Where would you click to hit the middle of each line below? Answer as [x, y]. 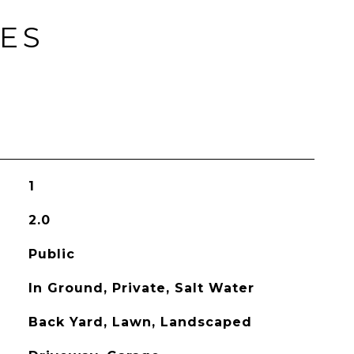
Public [51, 254]
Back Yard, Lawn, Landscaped [140, 322]
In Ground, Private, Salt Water [141, 288]
